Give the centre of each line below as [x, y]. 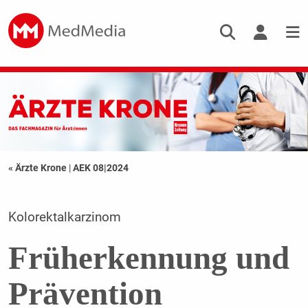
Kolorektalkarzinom [64, 218]
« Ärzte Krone [38, 168]
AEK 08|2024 [100, 168]
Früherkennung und [148, 258]
